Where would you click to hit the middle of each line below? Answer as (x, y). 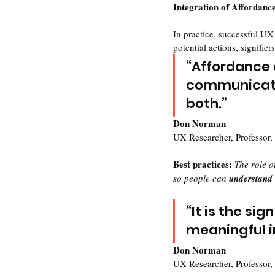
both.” (207, 104)
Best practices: (204, 164)
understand (251, 179)
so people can (201, 178)
